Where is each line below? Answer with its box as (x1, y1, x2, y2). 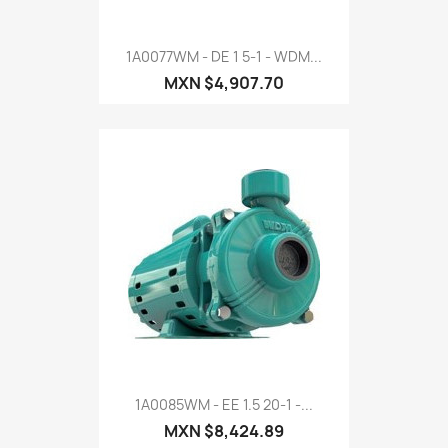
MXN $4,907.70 (164, 71, 284, 94)
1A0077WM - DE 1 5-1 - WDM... (126, 46, 322, 66)
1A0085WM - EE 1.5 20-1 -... (135, 395, 313, 415)
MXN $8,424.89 (164, 420, 284, 443)
